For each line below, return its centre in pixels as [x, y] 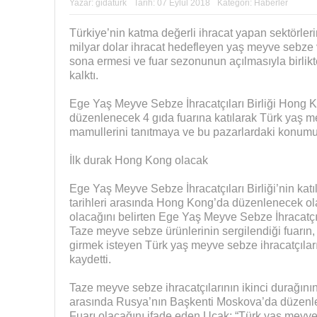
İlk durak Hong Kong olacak [138, 160]
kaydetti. [90, 259]
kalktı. [83, 75]
